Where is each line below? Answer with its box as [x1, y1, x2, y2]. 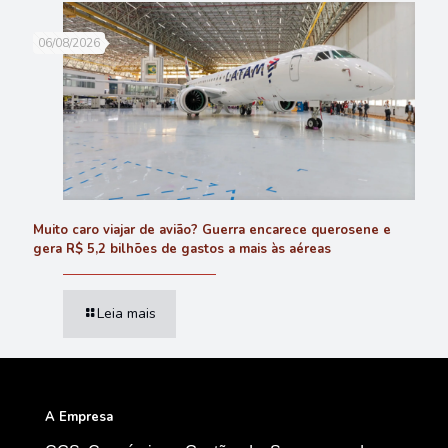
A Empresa [45, 408, 113, 427]
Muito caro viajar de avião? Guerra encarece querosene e [33, 221, 391, 240]
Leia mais [97, 304, 156, 324]
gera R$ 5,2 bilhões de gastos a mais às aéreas [33, 240, 331, 259]
